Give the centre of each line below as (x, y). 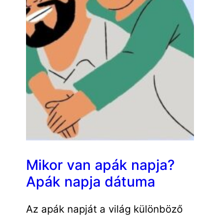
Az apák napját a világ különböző (104, 209)
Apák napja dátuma (90, 181)
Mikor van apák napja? (100, 165)
